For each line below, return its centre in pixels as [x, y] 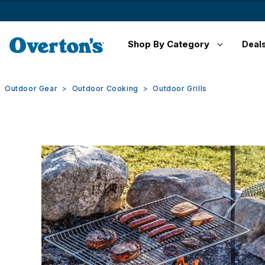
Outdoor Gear [31, 88]
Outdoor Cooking [105, 88]
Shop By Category [169, 44]
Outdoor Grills [180, 88]
